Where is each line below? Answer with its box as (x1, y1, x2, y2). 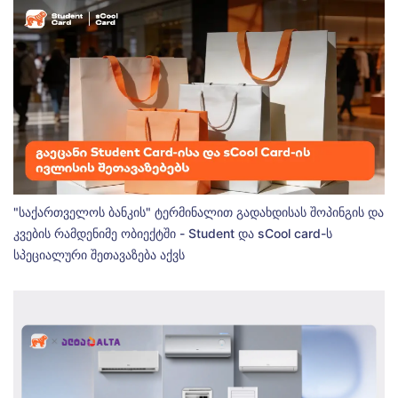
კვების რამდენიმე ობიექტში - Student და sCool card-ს (13, 226, 332, 242)
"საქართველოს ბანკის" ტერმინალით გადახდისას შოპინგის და (13, 204, 384, 220)
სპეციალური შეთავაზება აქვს (13, 247, 185, 263)
